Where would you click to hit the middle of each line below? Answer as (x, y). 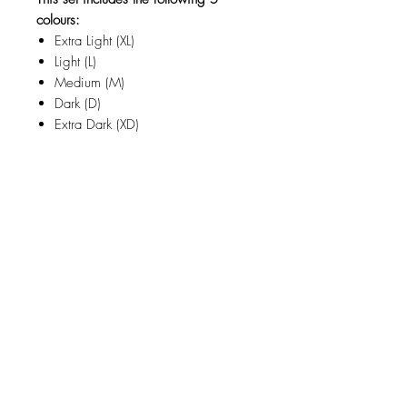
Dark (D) (78, 104)
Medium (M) (89, 83)
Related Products (145, 203)
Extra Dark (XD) (97, 125)
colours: (58, 20)
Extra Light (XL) (94, 41)
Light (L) (75, 62)
